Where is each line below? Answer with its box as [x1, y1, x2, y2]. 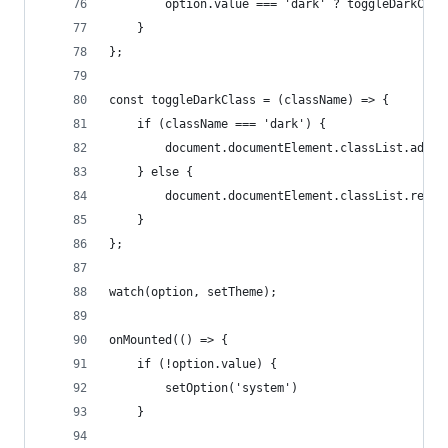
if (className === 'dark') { [109, 117, 326, 131]
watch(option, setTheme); [109, 285, 277, 299]
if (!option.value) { [109, 357, 277, 371]
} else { [109, 165, 193, 179]
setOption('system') [109, 381, 298, 395]
